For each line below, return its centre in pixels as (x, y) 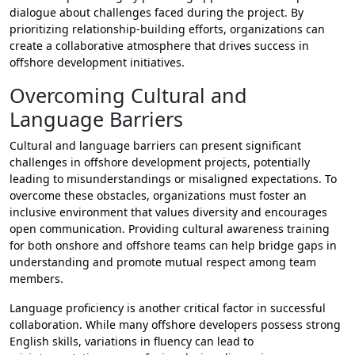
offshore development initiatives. (97, 63)
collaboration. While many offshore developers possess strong (175, 325)
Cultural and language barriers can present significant (155, 146)
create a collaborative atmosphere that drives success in (159, 46)
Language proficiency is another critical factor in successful (168, 308)
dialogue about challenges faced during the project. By (157, 13)
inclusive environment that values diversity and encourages (168, 212)
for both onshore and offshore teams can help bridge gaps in (173, 246)
